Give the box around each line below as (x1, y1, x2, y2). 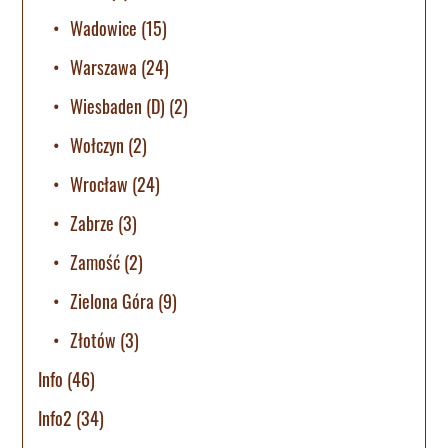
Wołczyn (70, 132, 125, 159)
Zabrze (70, 210, 115, 237)
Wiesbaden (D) (70, 93, 166, 120)
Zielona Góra (70, 288, 155, 315)
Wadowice (70, 15, 138, 42)
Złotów (70, 327, 117, 354)
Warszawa (70, 54, 138, 81)
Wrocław (70, 171, 129, 198)
